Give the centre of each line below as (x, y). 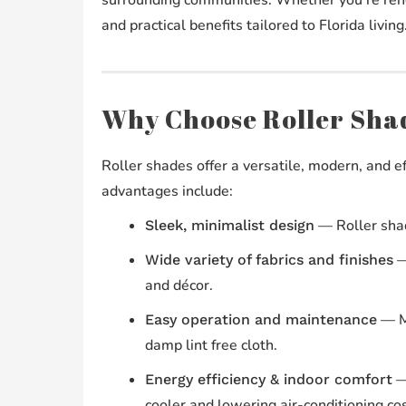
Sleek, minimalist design (229, 225)
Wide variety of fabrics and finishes (269, 259)
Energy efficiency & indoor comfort (268, 379)
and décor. (179, 285)
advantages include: (167, 191)
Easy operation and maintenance (261, 319)
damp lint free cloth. (211, 345)
